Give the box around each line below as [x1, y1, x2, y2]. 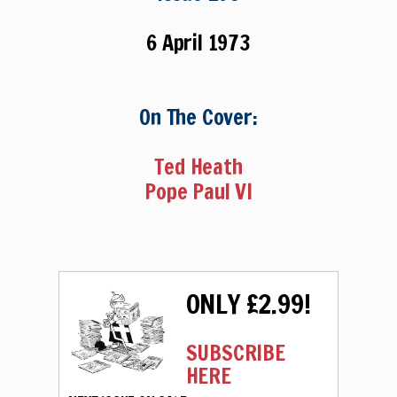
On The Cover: [139, 101, 258, 132]
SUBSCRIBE [185, 337, 285, 368]
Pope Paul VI [144, 175, 253, 206]
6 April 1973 [146, 27, 251, 58]
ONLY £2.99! [185, 284, 311, 323]
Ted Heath [154, 151, 243, 182]
